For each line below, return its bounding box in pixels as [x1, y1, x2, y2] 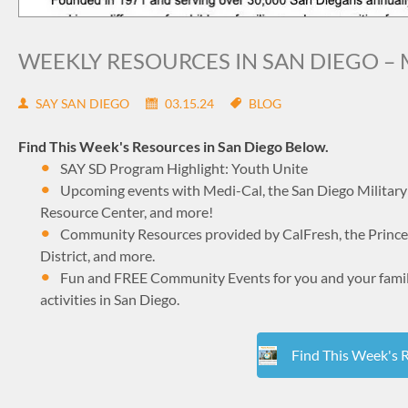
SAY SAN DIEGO [36, 95, 129, 111]
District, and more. [40, 246, 155, 264]
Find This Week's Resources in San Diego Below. [18, 137, 329, 155]
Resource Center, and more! [40, 202, 213, 220]
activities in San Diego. [40, 290, 179, 308]
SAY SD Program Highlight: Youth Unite [60, 158, 308, 177]
